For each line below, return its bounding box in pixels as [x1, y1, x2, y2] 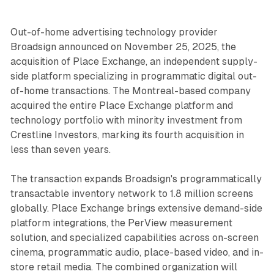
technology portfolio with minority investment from [10, 114, 242, 126]
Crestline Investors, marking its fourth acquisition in [10, 128, 244, 141]
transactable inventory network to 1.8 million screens [10, 187, 253, 199]
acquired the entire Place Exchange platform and [10, 99, 233, 111]
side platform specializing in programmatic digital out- [10, 70, 257, 82]
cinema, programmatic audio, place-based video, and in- [10, 246, 264, 258]
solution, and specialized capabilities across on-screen [10, 231, 259, 243]
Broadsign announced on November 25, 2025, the [10, 40, 236, 53]
